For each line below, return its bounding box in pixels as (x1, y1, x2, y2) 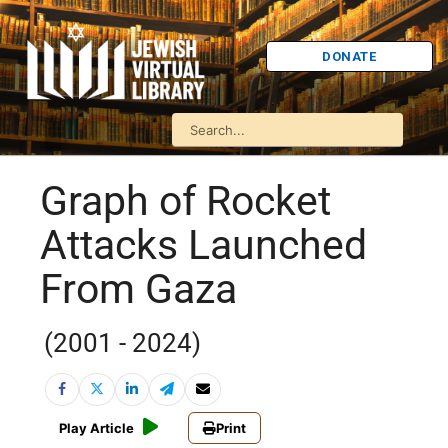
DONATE (322, 48, 377, 64)
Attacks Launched (40, 221, 367, 270)
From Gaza (40, 265, 237, 314)
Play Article (59, 420, 134, 437)
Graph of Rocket (40, 177, 331, 226)
